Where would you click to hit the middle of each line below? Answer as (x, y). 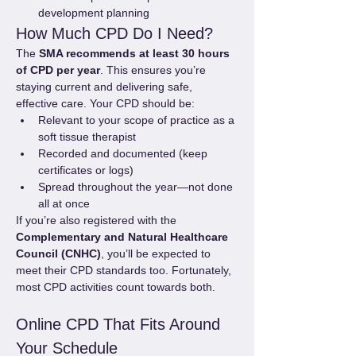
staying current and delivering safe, (106, 87)
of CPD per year (58, 70)
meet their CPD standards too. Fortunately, (125, 270)
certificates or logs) (86, 170)
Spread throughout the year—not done (137, 187)
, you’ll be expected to (157, 253)
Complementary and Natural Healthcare (124, 237)
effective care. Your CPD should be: (105, 103)
